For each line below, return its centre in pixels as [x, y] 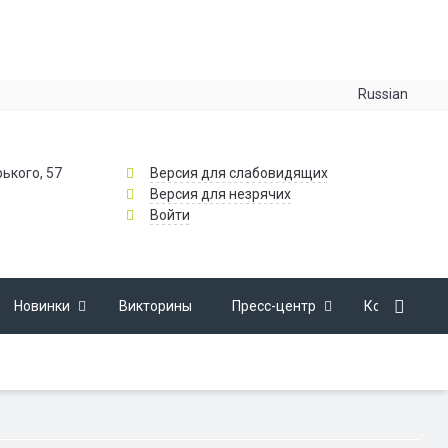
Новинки [41, 306]
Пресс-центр [273, 306]
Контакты [396, 306]
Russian [383, 94]
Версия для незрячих [220, 193]
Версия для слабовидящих [238, 172]
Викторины [155, 306]
